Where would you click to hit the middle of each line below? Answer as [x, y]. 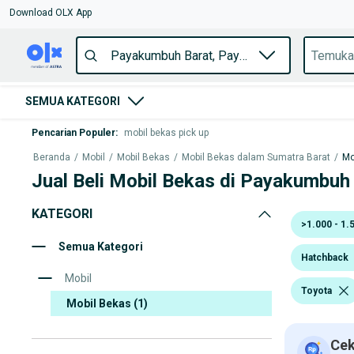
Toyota [316, 290]
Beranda [52, 157]
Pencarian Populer [73, 133]
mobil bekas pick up [166, 133]
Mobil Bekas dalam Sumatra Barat [256, 157]
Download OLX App [51, 13]
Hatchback [325, 257]
